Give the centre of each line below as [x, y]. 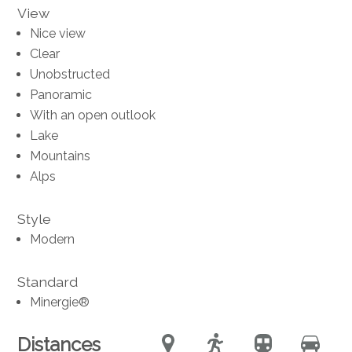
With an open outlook [93, 115]
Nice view [58, 33]
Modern [53, 239]
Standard [48, 281]
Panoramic [61, 94]
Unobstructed [70, 74]
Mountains [60, 156]
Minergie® [60, 302]
